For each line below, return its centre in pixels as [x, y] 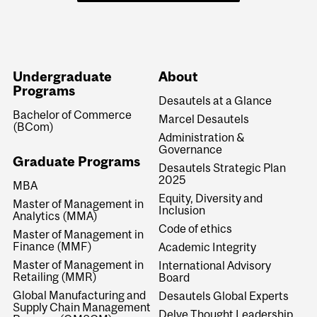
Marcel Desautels [203, 119]
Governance [190, 149]
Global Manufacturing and [80, 295]
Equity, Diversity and [210, 198]
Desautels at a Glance [215, 100]
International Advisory [214, 265]
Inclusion [181, 210]
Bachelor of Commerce [73, 114]
